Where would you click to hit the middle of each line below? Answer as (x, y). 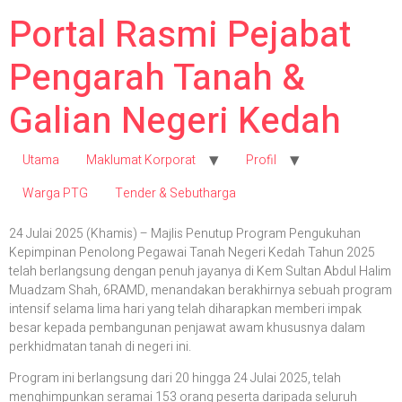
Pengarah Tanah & (157, 79)
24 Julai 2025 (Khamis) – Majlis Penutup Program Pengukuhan (185, 234)
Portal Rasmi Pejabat (180, 35)
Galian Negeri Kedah (175, 122)
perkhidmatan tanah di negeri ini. (100, 347)
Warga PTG (55, 193)
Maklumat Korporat (141, 160)
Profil (261, 160)
